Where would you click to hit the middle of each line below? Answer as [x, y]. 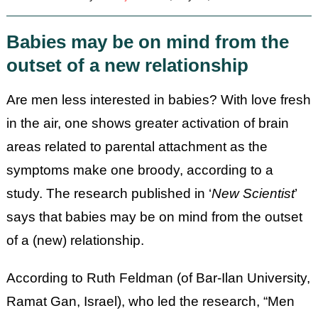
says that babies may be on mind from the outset [154, 217]
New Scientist [253, 193]
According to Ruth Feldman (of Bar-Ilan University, [158, 278]
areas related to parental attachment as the [137, 147]
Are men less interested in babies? [113, 100]
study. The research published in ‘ [109, 193]
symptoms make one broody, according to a [139, 170]
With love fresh [265, 100]
